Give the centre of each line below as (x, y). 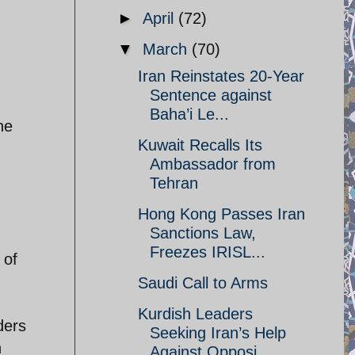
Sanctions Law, (203, 233)
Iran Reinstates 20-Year (221, 76)
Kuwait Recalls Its (200, 145)
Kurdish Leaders (195, 314)
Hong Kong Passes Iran (221, 214)
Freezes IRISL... (208, 252)
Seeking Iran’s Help (218, 333)
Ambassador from (213, 164)
